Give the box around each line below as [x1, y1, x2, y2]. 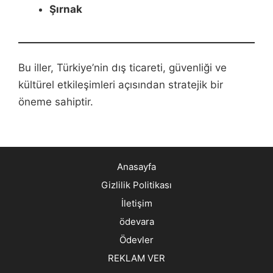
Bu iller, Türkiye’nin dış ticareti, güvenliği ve [18, 62, 227, 74]
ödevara [119, 216, 154, 227]
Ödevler [119, 234, 154, 246]
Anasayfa [117, 161, 156, 172]
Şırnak [49, 2, 82, 15]
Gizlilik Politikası [101, 179, 172, 191]
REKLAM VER [108, 252, 165, 264]
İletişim [121, 197, 152, 209]
